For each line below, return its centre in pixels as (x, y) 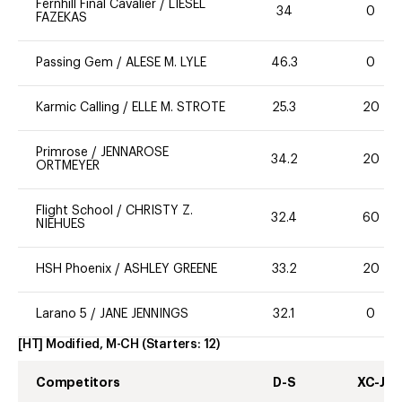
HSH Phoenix (74, 270)
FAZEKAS (61, 18)
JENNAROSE (135, 153)
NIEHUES (61, 225)
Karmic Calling (79, 108)
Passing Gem (74, 63)
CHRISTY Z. (159, 211)
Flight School (76, 211)
